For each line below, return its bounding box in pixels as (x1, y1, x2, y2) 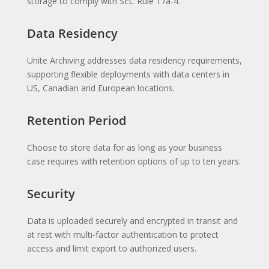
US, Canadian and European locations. (26, 82, 175, 94)
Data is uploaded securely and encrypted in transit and (26, 214, 238, 226)
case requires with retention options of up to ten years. (26, 155, 241, 167)
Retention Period (26, 112, 126, 128)
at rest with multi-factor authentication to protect (26, 228, 219, 240)
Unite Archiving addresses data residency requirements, (26, 54, 242, 66)
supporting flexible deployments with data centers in (26, 68, 229, 80)
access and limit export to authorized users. (26, 242, 196, 254)
